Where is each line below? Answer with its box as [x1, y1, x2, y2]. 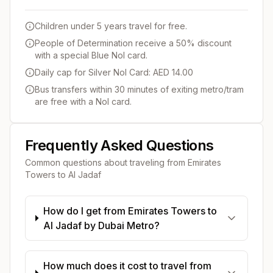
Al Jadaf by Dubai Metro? [43, 219, 160, 232]
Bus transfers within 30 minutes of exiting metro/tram [35, 83, 244, 94]
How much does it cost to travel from [43, 259, 211, 272]
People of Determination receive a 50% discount [35, 37, 232, 48]
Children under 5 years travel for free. [35, 20, 187, 31]
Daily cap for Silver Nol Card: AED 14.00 [35, 66, 193, 77]
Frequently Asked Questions [25, 136, 214, 154]
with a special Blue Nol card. [35, 49, 147, 60]
